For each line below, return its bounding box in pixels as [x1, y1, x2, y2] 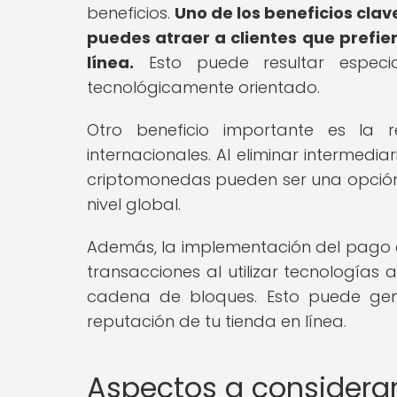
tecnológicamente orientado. [87, 75, 320, 98]
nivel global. [87, 192, 181, 215]
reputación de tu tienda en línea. [87, 309, 346, 332]
